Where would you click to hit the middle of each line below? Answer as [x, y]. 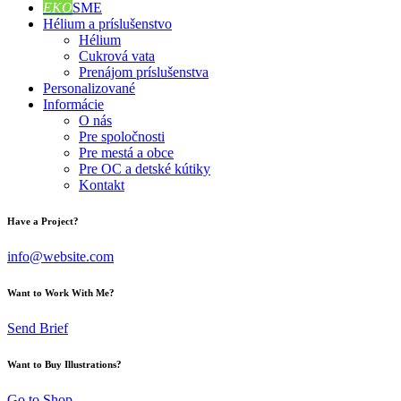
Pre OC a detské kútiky [145, 169]
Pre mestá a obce [126, 153]
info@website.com [60, 256]
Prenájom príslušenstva [144, 72]
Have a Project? [43, 221]
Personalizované [89, 88]
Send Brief [38, 328]
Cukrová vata [117, 56]
